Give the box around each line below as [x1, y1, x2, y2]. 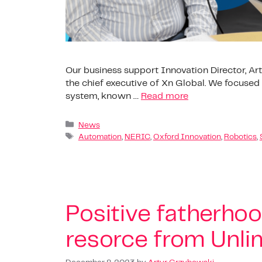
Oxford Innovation [153, 133, 221, 141]
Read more [141, 92, 188, 101]
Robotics [223, 133, 257, 141]
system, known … [65, 92, 141, 101]
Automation [78, 133, 122, 141]
